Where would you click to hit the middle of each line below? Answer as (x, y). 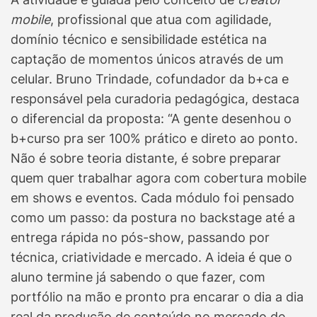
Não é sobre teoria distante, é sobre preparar (146, 158)
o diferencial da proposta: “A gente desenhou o (151, 119)
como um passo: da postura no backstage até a (153, 218)
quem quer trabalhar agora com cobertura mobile (158, 178)
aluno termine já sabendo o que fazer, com (138, 277)
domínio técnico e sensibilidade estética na (139, 40)
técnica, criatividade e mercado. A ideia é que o (151, 258)
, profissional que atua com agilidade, (161, 20)
